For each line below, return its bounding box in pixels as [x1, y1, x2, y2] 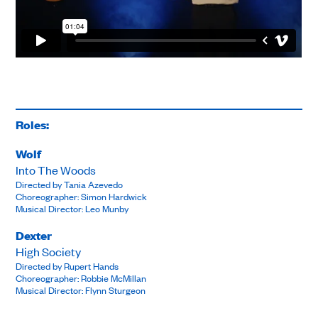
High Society [16, 243, 82, 260]
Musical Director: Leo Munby [16, 202, 129, 216]
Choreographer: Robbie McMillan [16, 271, 147, 285]
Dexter [16, 227, 53, 244]
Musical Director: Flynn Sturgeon [16, 283, 146, 297]
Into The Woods [16, 162, 97, 178]
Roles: [16, 116, 50, 133]
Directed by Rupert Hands [16, 259, 119, 273]
